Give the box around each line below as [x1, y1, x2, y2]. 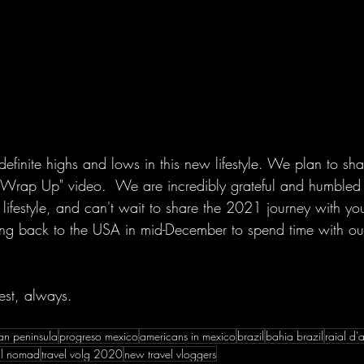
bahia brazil [266, 328, 323, 344]
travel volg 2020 [41, 346, 123, 362]
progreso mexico [59, 328, 138, 344]
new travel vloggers [124, 346, 216, 362]
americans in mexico [140, 328, 236, 344]
